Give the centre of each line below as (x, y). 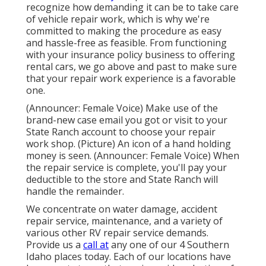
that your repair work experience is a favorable (131, 78)
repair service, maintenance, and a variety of (124, 221)
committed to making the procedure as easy (124, 31)
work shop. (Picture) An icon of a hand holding (129, 143)
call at (96, 244)
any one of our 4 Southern (169, 244)
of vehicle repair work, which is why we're (118, 19)
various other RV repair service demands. (117, 232)
